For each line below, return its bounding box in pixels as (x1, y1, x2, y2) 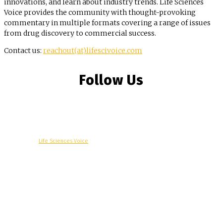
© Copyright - (4, 138, 39, 145)
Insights (150, 151, 168, 158)
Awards (28, 170, 46, 177)
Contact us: (4, 46, 43, 55)
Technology (113, 151, 141, 158)
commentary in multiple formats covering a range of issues (4, 18, 211, 28)
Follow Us (78, 72, 144, 89)
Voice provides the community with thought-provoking (4, 8, 196, 17)
